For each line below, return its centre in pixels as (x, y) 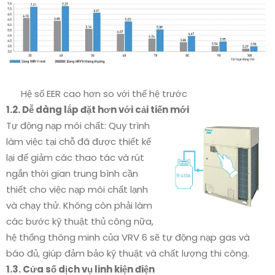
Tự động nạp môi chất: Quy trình (78, 126)
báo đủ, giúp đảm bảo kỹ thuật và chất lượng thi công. (128, 254)
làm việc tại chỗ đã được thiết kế (79, 142)
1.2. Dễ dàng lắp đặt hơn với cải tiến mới (98, 110)
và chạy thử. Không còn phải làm (79, 206)
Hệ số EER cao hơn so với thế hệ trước (97, 94)
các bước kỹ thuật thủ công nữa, (80, 222)
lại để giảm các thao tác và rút (75, 158)
